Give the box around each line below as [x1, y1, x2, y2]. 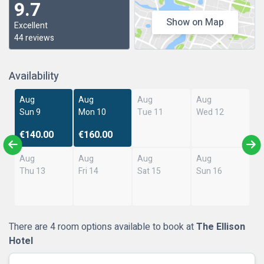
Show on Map [166, 15, 224, 29]
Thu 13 [19, 165, 46, 177]
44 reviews [14, 32, 54, 44]
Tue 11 [137, 106, 163, 118]
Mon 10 [78, 106, 107, 118]
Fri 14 [78, 165, 99, 177]
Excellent [14, 19, 48, 32]
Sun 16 [196, 165, 222, 177]
